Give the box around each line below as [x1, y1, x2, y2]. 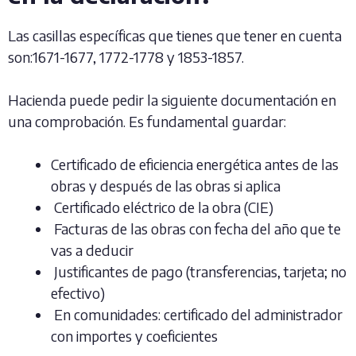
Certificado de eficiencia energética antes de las [51, 155, 339, 173]
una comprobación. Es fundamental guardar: [8, 112, 286, 130]
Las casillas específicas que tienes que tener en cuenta [8, 26, 342, 44]
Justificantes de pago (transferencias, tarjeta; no [51, 262, 346, 281]
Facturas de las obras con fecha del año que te [51, 219, 341, 238]
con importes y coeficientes [51, 327, 218, 345]
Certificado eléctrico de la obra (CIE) [51, 198, 273, 216]
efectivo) [51, 284, 105, 302]
